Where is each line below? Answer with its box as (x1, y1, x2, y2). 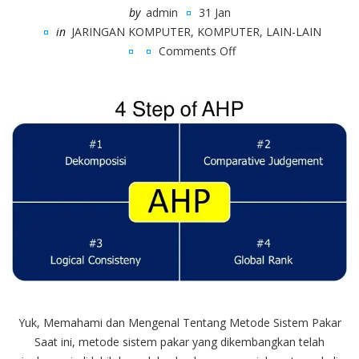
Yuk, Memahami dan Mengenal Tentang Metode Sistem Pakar (18, 314, 341, 330)
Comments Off (159, 42, 236, 58)
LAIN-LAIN (265, 23, 321, 39)
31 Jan (198, 4, 231, 20)
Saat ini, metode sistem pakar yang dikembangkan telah (34, 333, 325, 349)
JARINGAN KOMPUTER (71, 23, 191, 39)
